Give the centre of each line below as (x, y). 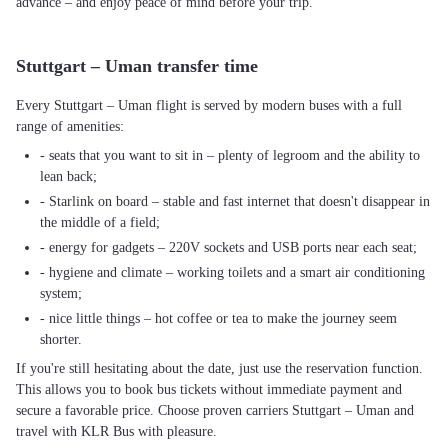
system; (61, 293)
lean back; (68, 176)
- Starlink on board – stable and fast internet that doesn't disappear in (235, 201)
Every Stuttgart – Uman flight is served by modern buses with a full (209, 105)
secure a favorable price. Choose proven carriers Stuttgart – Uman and (215, 410)
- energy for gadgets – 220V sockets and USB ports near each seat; (228, 247)
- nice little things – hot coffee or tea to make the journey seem (218, 318)
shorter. (61, 339)
